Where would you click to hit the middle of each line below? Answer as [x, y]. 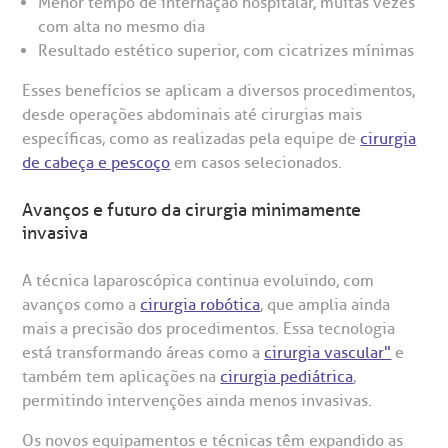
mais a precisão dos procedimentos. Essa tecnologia [209, 328]
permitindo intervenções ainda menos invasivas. [197, 400]
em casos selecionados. [256, 162]
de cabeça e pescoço [96, 162]
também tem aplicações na [121, 376]
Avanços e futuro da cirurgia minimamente [192, 209]
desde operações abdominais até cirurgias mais [192, 114]
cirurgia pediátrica [287, 376]
